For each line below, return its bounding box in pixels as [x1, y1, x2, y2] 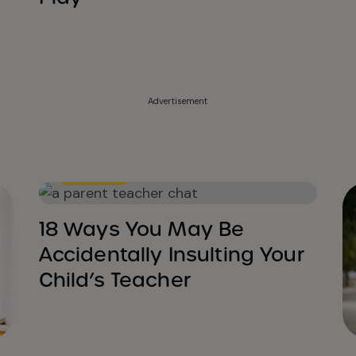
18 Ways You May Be [38, 216, 245, 242]
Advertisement [148, 95, 208, 106]
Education [68, 168, 119, 182]
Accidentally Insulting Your [38, 242, 304, 267]
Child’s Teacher [38, 267, 191, 292]
